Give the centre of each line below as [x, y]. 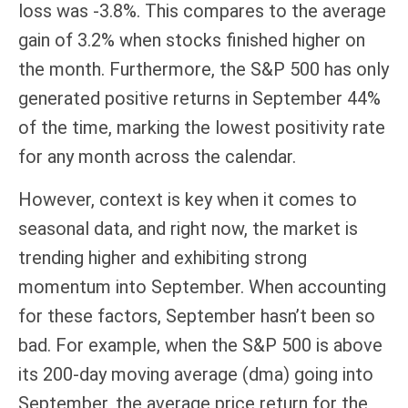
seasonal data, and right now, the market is [188, 229]
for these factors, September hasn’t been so [197, 316]
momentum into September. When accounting [202, 287]
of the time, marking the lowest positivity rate [202, 127]
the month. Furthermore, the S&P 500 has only [204, 69]
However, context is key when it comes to [188, 199]
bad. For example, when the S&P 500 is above [200, 345]
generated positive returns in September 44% [199, 98]
